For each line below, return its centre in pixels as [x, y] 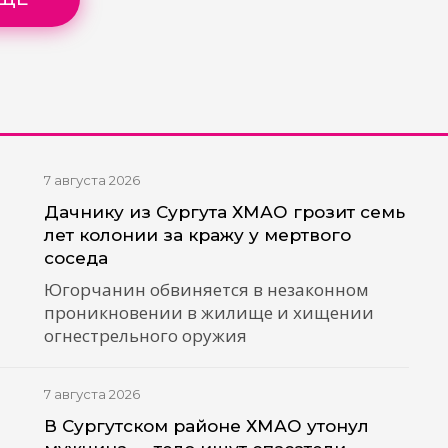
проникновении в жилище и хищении [209, 313]
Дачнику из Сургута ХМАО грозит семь [225, 212]
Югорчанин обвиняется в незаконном [207, 290]
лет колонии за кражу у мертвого [198, 235]
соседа [76, 258]
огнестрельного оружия [146, 336]
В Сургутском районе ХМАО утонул [207, 426]
